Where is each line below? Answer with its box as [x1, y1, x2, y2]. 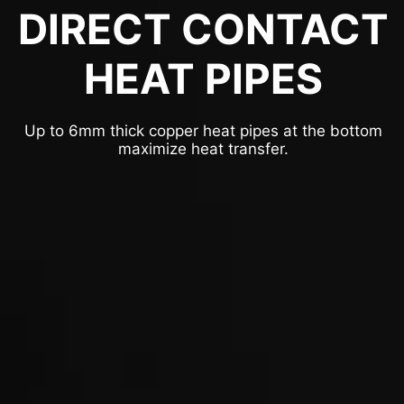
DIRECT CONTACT [17, 4, 389, 54]
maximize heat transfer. [117, 139, 289, 158]
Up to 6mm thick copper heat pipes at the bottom [23, 121, 382, 140]
